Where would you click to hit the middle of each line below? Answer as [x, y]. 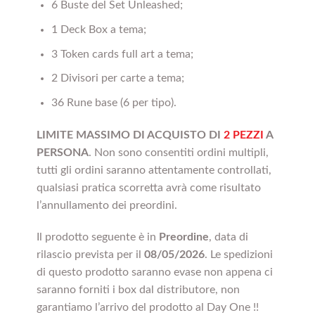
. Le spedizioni [238, 255]
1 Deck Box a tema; [98, 30]
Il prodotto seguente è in [97, 237]
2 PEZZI [242, 135]
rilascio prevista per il [90, 255]
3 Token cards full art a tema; [122, 54]
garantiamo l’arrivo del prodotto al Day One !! [147, 308]
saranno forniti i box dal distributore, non [138, 290]
